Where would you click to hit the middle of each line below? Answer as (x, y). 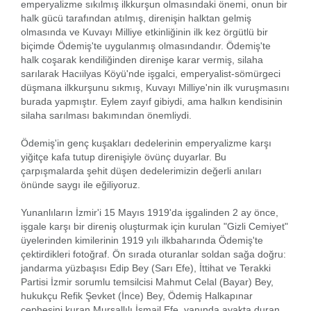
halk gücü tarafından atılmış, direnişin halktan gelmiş (136, 18)
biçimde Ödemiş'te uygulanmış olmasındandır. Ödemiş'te (146, 45)
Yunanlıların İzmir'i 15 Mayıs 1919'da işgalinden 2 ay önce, (150, 212)
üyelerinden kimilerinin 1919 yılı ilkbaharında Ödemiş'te (142, 240)
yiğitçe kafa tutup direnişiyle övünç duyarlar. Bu (124, 157)
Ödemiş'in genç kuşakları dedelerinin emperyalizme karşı (146, 143)
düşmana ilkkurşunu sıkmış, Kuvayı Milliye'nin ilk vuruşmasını (155, 87)
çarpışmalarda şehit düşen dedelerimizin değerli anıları (141, 170)
